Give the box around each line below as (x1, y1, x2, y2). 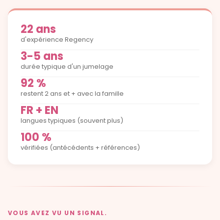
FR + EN (21, 102, 58, 118)
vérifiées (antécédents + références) (21, 142, 140, 152)
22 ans (21, 21, 56, 37)
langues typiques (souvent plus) (21, 115, 123, 125)
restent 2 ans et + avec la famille (21, 88, 124, 98)
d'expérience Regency (21, 34, 93, 44)
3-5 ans (21, 48, 63, 64)
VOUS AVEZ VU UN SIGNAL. (8, 208, 108, 217)
